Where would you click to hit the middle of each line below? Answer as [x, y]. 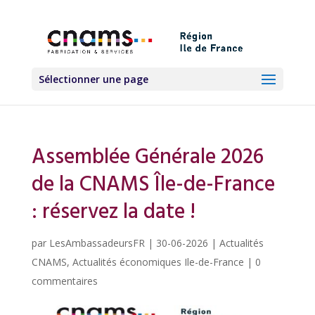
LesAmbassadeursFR [97, 243]
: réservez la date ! [113, 212]
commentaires [64, 281]
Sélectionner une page [93, 79]
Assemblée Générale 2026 [147, 157]
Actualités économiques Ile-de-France [158, 262]
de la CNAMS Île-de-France [153, 185]
